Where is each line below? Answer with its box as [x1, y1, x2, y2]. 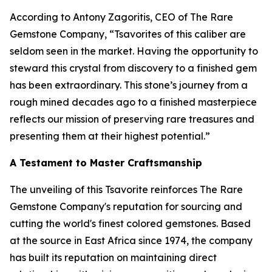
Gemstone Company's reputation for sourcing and [10, 200, 242, 212]
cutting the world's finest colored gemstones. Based [10, 217, 251, 229]
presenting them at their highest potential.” [10, 129, 210, 142]
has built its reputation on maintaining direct [10, 251, 217, 263]
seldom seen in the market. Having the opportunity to [10, 44, 258, 57]
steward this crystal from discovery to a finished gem [10, 61, 257, 74]
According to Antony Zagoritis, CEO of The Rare [10, 10, 233, 23]
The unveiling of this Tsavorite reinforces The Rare [10, 183, 243, 195]
